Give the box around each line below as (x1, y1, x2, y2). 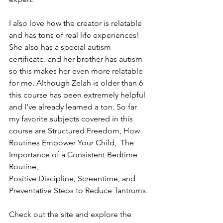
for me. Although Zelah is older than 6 (9, 78, 145, 88)
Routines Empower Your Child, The (9, 138, 136, 147)
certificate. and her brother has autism (9, 54, 144, 64)
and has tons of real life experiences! (9, 30, 141, 40)
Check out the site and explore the (9, 210, 133, 219)
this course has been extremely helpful (9, 90, 147, 100)
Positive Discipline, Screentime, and (9, 174, 137, 183)
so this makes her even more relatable (9, 66, 145, 76)
